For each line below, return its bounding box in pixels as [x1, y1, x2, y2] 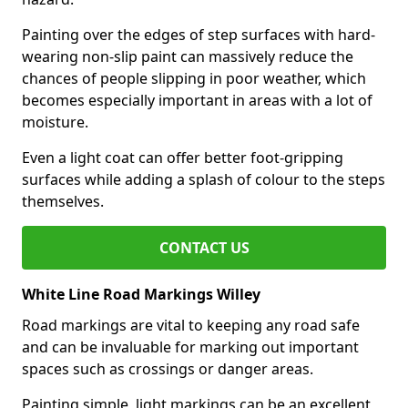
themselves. [22, 191, 104, 211]
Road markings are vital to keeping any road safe [22, 315, 360, 335]
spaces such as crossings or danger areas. [22, 359, 313, 379]
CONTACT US [158, 238, 250, 258]
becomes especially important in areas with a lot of [22, 90, 372, 110]
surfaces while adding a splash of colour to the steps [22, 169, 385, 189]
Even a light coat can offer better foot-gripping [22, 148, 343, 168]
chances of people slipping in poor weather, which [22, 68, 366, 88]
